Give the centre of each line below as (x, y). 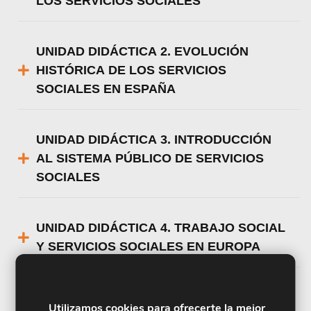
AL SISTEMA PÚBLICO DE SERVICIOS (150, 158)
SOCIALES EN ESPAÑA (106, 89)
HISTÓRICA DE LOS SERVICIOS (132, 70)
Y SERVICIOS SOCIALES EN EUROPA (149, 246)
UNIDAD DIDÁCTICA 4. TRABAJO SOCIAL (161, 227)
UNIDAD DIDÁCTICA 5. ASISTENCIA (143, 297)
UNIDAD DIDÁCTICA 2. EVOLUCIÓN (143, 51)
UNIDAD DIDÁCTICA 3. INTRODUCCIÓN (154, 139)
